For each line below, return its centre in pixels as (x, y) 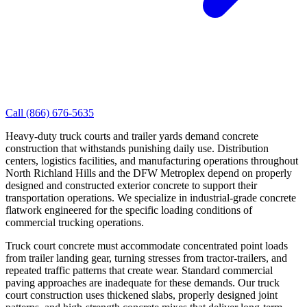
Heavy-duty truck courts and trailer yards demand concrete (132, 136)
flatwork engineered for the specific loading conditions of (129, 210)
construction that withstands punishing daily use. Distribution (137, 148)
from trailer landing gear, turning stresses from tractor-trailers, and (146, 258)
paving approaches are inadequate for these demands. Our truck (143, 282)
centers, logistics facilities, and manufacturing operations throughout (152, 160)
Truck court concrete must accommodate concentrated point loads (147, 245)
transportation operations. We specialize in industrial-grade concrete (151, 197)
